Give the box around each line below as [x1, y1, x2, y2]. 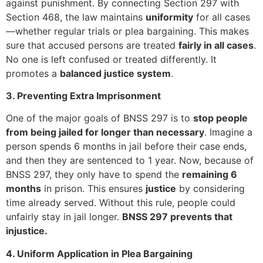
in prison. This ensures [41, 183, 146, 195]
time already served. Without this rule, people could [6, 197, 235, 209]
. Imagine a [204, 126, 252, 139]
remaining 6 [182, 168, 237, 181]
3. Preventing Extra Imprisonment [6, 90, 161, 102]
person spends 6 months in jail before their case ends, [6, 140, 247, 153]
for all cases [193, 11, 250, 23]
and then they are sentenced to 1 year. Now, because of [6, 154, 254, 167]
